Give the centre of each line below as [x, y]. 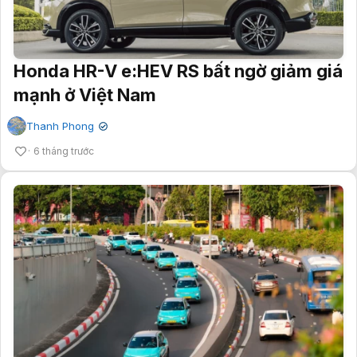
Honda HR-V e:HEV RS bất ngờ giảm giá [178, 71]
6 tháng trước [64, 151]
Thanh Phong [60, 126]
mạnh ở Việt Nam [85, 94]
